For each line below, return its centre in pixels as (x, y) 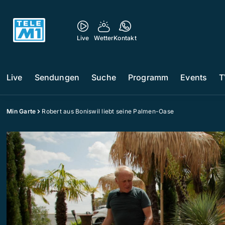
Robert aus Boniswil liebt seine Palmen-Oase (108, 111)
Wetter (104, 38)
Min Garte (21, 111)
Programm (148, 77)
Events (194, 77)
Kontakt (125, 38)
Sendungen (57, 77)
